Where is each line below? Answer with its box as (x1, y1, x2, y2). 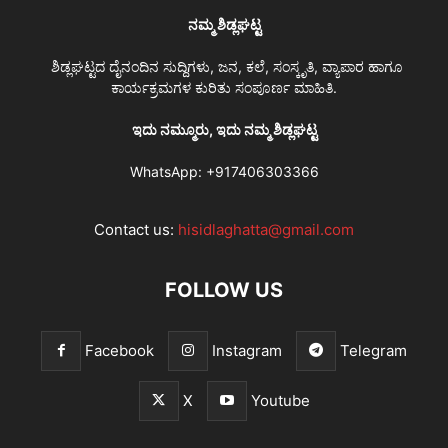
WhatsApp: (129, 162, 206, 180)
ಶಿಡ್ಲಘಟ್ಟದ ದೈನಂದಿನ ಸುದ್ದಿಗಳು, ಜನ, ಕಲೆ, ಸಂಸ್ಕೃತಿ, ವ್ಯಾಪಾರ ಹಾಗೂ (46, 57, 402, 75)
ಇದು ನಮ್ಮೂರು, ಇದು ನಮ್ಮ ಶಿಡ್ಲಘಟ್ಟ (131, 120, 317, 138)
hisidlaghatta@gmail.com (178, 219, 354, 239)
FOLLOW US (165, 277, 283, 302)
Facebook (85, 340, 154, 360)
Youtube (250, 390, 310, 410)
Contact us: (94, 219, 178, 239)
